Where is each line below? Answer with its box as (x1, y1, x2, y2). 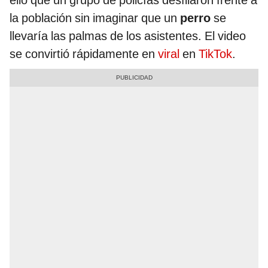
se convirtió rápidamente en (10, 47, 158, 62)
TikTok (199, 47, 232, 62)
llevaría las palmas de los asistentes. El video (10, 29, 246, 44)
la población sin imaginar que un (10, 11, 180, 26)
